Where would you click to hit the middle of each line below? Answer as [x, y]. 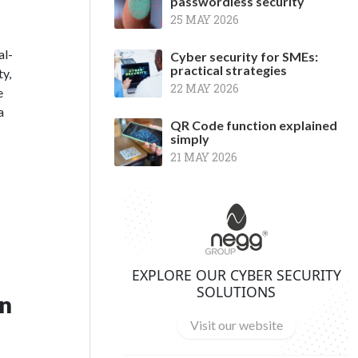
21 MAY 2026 [204, 157]
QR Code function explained [254, 125]
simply [190, 139]
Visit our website [236, 325]
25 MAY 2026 [205, 20]
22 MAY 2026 [205, 88]
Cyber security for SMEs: [244, 56]
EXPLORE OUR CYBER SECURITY [236, 274]
